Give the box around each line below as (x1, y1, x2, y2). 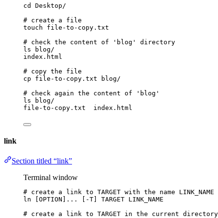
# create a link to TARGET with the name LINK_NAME (23, 188, 214, 196)
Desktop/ (35, 1, 66, 9)
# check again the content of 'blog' (23, 89, 160, 97)
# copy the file (23, 67, 82, 75)
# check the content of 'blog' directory (23, 38, 175, 46)
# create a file (23, 16, 82, 24)
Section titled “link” (12, 157, 72, 165)
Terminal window (23, 173, 78, 182)
